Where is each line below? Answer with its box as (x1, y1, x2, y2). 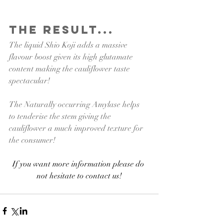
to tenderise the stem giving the (9, 111, 113, 122)
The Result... (9, 23, 114, 37)
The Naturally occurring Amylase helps (9, 100, 142, 110)
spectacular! (9, 76, 52, 86)
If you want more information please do (12, 159, 146, 169)
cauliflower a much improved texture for (9, 123, 145, 134)
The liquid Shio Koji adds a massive (9, 40, 129, 51)
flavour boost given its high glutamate (9, 52, 135, 62)
